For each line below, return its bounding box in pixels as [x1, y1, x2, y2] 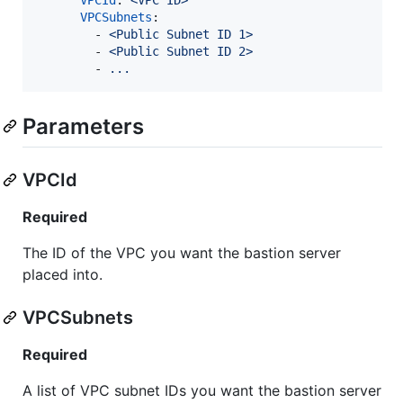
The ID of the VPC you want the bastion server [22, 243, 341, 262]
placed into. [22, 264, 103, 283]
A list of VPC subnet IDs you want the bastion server [22, 381, 381, 399]
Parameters [22, 112, 144, 139]
